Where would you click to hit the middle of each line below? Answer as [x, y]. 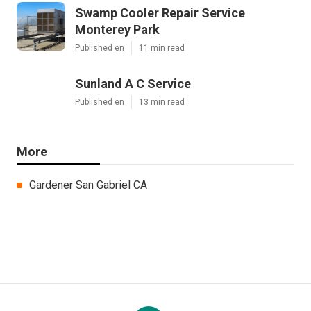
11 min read [162, 48]
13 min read [162, 102]
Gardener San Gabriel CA [88, 185]
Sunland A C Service [133, 83]
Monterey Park [117, 29]
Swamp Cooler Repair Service [160, 12]
